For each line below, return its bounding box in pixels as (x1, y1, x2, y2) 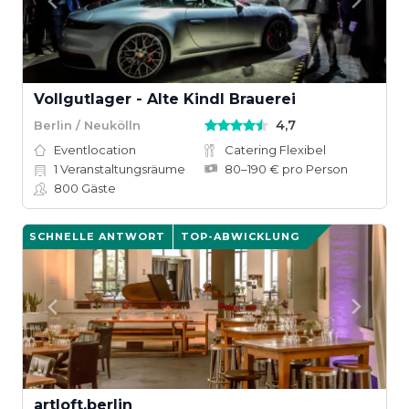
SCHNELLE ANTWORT (29, 230, 165, 243)
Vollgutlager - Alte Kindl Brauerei (34, 90, 296, 108)
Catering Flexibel (225, 142, 326, 157)
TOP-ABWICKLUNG (181, 230, 299, 243)
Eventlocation (54, 142, 136, 157)
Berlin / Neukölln (34, 117, 141, 132)
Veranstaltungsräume (58, 162, 185, 176)
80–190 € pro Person (225, 162, 348, 176)
